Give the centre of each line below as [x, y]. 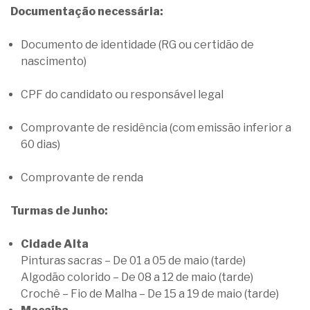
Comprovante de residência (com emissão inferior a [156, 128]
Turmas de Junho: [61, 211]
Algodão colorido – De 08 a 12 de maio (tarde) [139, 277]
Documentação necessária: [88, 11]
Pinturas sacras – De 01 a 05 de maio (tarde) [134, 261]
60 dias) [43, 144]
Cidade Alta [55, 244]
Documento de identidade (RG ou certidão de [137, 45]
